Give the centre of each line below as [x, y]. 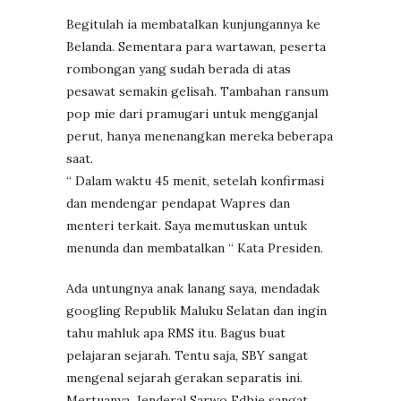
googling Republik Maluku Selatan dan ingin [196, 310]
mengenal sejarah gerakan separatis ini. [184, 377]
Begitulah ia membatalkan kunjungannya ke [193, 24]
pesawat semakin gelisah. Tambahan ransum [197, 91]
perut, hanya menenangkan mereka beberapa [200, 136]
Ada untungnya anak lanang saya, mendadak [193, 288]
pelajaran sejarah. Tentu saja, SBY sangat [187, 355]
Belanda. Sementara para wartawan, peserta [196, 46]
